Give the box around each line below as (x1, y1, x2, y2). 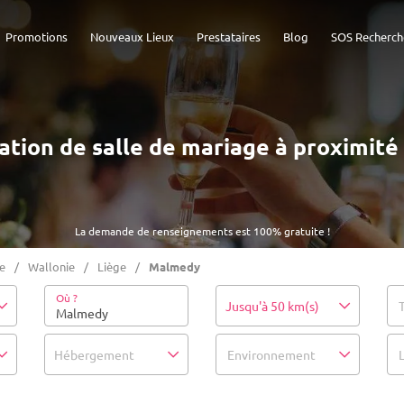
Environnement (227, 346, 316, 363)
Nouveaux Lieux (90, 29, 174, 44)
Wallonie (28, 259, 75, 274)
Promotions (5, 29, 68, 44)
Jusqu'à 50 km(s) (225, 298, 319, 314)
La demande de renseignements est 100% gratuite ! (74, 224, 330, 238)
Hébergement (54, 346, 134, 363)
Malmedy (149, 259, 200, 274)
